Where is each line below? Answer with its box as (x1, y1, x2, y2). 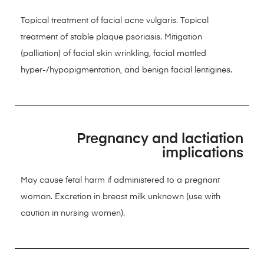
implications (162, 146, 243, 160)
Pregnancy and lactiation (77, 131, 243, 146)
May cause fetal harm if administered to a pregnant (21, 176, 220, 184)
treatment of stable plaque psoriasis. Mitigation (21, 32, 202, 41)
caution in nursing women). (21, 209, 125, 217)
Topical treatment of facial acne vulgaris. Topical (21, 16, 209, 25)
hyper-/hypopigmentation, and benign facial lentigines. (21, 65, 232, 74)
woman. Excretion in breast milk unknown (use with (21, 192, 220, 201)
